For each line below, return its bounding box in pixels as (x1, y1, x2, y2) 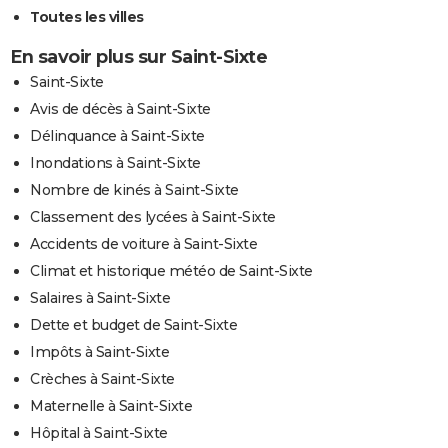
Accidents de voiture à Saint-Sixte (30, 234, 257, 253)
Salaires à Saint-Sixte (30, 288, 170, 307)
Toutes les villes (30, 7, 144, 26)
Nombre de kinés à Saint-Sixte (30, 180, 239, 199)
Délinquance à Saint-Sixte (30, 126, 205, 145)
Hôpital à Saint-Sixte (30, 423, 168, 442)
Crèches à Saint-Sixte (30, 369, 175, 388)
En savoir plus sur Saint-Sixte (10, 45, 267, 68)
